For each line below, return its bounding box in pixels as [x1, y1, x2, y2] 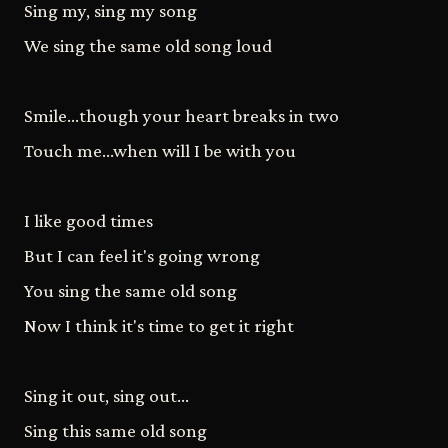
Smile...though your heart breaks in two [24, 104, 339, 126]
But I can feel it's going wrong [24, 244, 260, 266]
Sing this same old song [24, 419, 207, 441]
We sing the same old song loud [24, 34, 272, 56]
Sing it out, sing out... [24, 384, 189, 406]
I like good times [24, 209, 153, 231]
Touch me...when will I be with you [24, 139, 296, 161]
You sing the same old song [24, 279, 237, 301]
